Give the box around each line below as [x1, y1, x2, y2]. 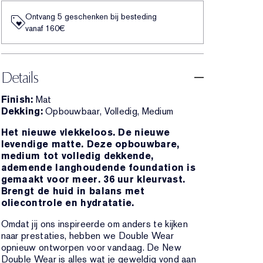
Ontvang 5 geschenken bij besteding [25, 11, 157, 22]
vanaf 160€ [25, 23, 65, 33]
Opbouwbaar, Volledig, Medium [45, 105, 174, 117]
